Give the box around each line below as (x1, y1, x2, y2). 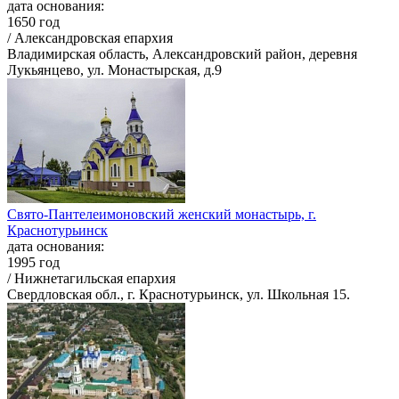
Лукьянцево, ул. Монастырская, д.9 (7, 62, 222, 78)
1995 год (7, 255, 60, 271)
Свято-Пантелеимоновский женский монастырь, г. (7, 207, 316, 223)
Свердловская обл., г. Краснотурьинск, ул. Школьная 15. (7, 287, 350, 303)
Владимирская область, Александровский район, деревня (7, 46, 357, 62)
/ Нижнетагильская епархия (7, 271, 175, 287)
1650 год (7, 14, 60, 30)
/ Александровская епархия (7, 30, 173, 46)
